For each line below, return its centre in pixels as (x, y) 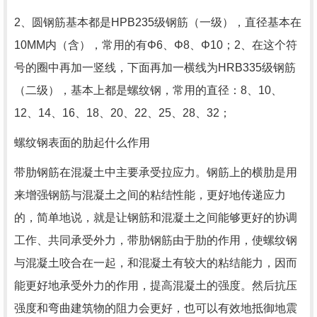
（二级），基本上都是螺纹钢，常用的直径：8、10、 (148, 90)
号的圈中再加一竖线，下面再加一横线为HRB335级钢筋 (155, 67)
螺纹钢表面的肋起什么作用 (82, 142)
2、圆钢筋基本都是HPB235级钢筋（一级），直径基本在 (158, 22)
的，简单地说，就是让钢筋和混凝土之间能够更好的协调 (156, 217)
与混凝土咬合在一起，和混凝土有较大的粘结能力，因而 (156, 263)
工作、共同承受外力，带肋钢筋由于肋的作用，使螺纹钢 (156, 240)
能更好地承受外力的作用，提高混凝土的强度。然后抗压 (156, 285)
